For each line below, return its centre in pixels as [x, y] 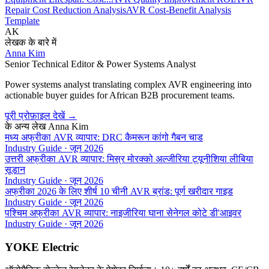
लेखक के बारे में [31, 42]
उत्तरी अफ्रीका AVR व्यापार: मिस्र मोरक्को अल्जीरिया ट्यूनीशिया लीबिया [129, 159]
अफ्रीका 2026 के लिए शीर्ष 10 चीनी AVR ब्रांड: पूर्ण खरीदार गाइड [119, 191]
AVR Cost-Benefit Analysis [179, 10]
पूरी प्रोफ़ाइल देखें [35, 116]
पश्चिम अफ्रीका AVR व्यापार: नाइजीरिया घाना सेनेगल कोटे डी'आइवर [123, 213]
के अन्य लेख [25, 126]
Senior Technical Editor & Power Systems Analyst [100, 64]
